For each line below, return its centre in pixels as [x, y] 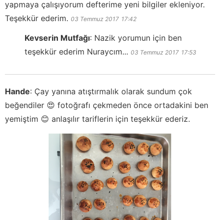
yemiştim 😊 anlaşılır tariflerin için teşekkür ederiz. [97, 119]
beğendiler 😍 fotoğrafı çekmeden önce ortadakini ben [107, 105]
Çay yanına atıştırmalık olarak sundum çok [113, 92]
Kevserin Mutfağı [57, 38]
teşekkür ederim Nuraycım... [76, 52]
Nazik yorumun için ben [138, 38]
